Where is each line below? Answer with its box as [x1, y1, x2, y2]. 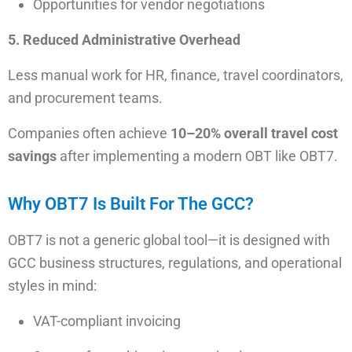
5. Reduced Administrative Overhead [8, 31, 240, 48]
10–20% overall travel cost [170, 125, 338, 141]
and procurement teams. [8, 90, 163, 106]
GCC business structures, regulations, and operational [8, 255, 342, 271]
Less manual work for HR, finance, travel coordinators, [8, 67, 343, 83]
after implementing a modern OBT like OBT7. [57, 148, 338, 164]
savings [8, 148, 57, 164]
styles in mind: [8, 277, 97, 294]
